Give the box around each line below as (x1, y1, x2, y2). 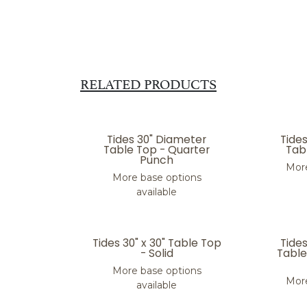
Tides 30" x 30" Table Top (92, 235, 221, 251)
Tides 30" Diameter (107, 132, 207, 147)
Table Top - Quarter (103, 142, 210, 158)
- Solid (140, 245, 173, 261)
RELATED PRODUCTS (80, 73, 217, 93)
